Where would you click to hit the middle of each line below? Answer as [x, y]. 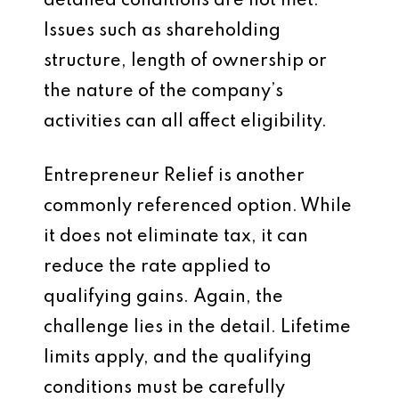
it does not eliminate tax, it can [176, 237]
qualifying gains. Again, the [163, 297]
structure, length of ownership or [185, 61]
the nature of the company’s [163, 92]
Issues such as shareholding [162, 31]
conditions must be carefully [164, 388]
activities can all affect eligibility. [185, 122]
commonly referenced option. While [198, 207]
